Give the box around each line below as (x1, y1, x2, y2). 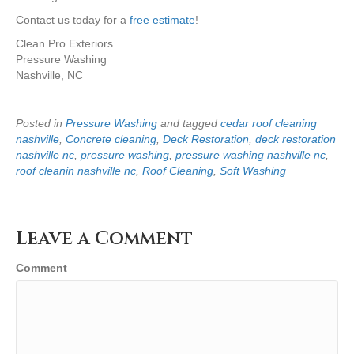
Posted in (16, 116, 66, 130)
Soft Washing (220, 164, 286, 177)
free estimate (130, 13, 195, 26)
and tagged (157, 116, 220, 130)
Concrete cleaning (66, 132, 156, 145)
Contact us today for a (16, 13, 130, 26)
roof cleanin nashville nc (16, 164, 136, 177)
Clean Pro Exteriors (16, 36, 113, 50)
